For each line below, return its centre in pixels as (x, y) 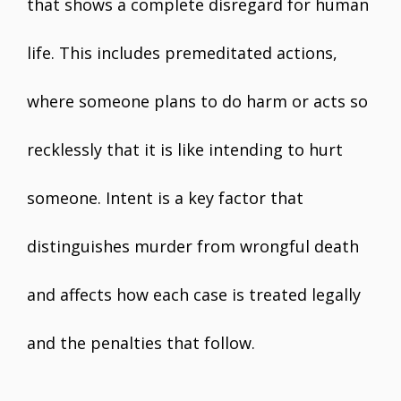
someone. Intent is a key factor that (165, 198)
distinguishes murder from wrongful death (193, 246)
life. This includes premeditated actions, (182, 53)
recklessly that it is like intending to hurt (185, 149)
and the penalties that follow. (141, 343)
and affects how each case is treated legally (194, 294)
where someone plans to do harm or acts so (197, 101)
